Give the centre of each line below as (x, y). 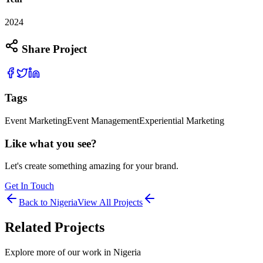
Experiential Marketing (182, 120)
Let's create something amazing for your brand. (92, 166)
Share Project (53, 49)
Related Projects (55, 227)
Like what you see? (51, 143)
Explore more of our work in (59, 252)
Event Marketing (36, 120)
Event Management (103, 120)
